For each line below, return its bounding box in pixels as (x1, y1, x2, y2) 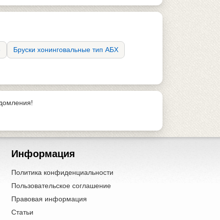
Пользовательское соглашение (11, 181, 111, 190)
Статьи (11, 208, 33, 216)
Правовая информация (11, 194, 87, 203)
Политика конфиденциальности (11, 168, 113, 176)
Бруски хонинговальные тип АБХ (13, 45, 118, 54)
